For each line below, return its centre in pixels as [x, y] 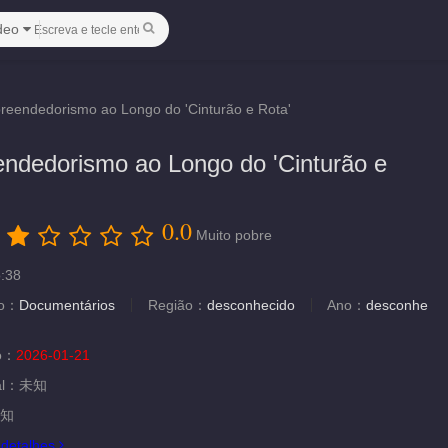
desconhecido [251, 305]
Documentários [67, 305]
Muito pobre [234, 235]
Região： [177, 305]
